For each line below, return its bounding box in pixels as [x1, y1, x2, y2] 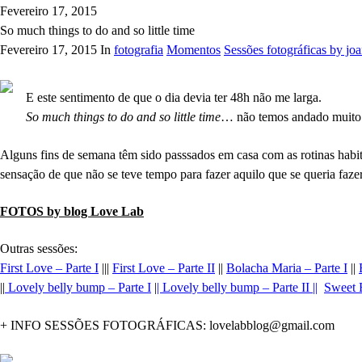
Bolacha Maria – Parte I [226, 261, 347, 276]
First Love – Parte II [112, 261, 215, 276]
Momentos [166, 43, 221, 57]
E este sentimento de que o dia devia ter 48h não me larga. [26, 90, 322, 105]
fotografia [114, 43, 163, 57]
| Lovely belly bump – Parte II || [157, 280, 318, 295]
